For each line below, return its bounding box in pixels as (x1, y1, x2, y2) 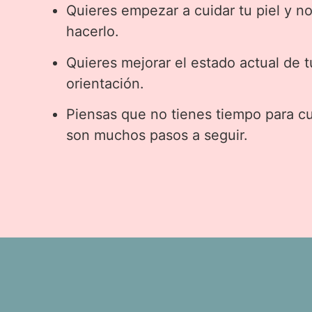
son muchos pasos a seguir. (66, 127, 249, 144)
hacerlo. (66, 23, 120, 40)
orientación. (66, 75, 149, 92)
